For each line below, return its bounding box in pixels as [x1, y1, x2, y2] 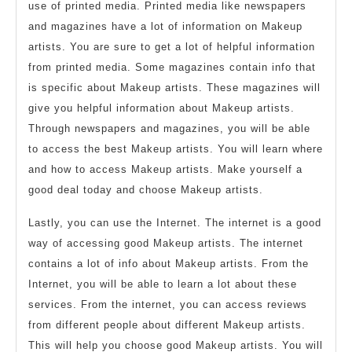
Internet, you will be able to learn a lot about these [28, 278, 297, 290]
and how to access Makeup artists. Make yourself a [28, 163, 302, 175]
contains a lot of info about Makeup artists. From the [28, 258, 309, 269]
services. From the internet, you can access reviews [28, 299, 307, 310]
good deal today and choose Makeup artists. [28, 184, 263, 196]
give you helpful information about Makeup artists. [28, 102, 295, 114]
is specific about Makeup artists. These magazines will [28, 82, 321, 93]
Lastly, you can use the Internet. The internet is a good [28, 217, 321, 229]
